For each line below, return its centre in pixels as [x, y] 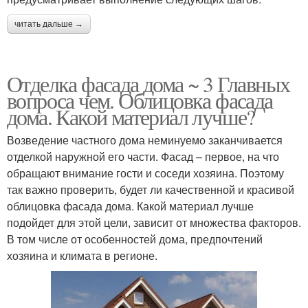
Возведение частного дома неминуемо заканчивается [145, 140]
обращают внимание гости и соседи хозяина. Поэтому [145, 173]
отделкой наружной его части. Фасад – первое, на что [143, 157]
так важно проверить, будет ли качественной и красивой [151, 190]
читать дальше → [49, 24]
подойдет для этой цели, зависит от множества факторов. [154, 223]
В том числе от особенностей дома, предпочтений [135, 239]
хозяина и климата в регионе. [82, 256]
